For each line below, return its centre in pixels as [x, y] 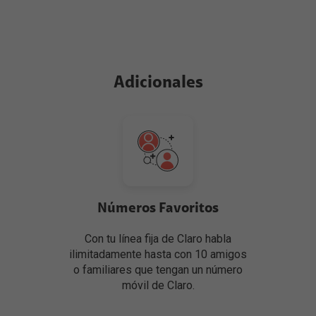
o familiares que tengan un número [158, 270]
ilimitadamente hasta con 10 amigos [158, 254]
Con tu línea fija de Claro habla [158, 239]
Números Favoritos [158, 209]
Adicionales [158, 83]
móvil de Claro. [158, 285]
